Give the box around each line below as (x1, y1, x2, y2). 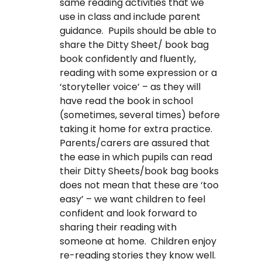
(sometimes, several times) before (60, 108, 220, 122)
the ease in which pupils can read (60, 150, 213, 164)
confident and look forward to (60, 206, 198, 220)
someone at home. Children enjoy (60, 235, 217, 249)
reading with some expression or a (60, 66, 218, 80)
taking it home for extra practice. (60, 122, 215, 136)
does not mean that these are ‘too (60, 178, 219, 192)
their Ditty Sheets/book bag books (60, 164, 219, 178)
